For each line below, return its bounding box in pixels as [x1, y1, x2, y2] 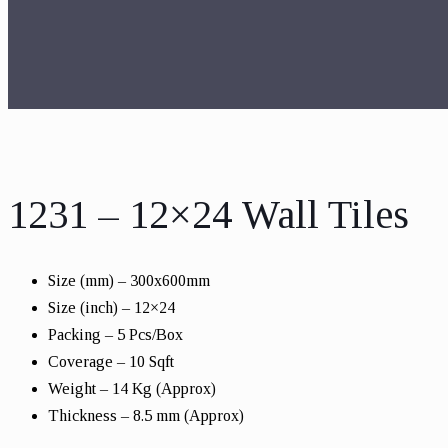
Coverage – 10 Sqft [48, 352, 174, 370]
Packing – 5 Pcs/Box [48, 325, 183, 343]
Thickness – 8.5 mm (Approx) [48, 406, 244, 424]
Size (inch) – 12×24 [48, 298, 175, 316]
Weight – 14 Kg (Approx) [48, 379, 216, 397]
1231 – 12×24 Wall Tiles [8, 191, 409, 237]
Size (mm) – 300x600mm [48, 271, 210, 289]
